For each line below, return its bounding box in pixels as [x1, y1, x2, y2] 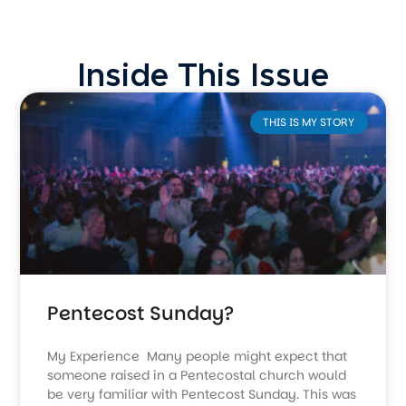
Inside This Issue [77, 60, 329, 92]
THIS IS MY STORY [263, 114, 355, 130]
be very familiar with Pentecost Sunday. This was [47, 385, 357, 404]
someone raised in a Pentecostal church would [47, 366, 347, 385]
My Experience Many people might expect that [47, 347, 348, 366]
